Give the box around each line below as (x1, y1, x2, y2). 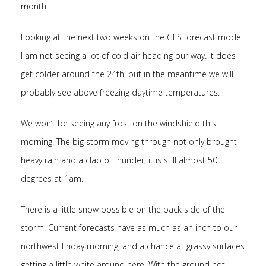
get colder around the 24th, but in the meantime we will (21, 68, 233, 80)
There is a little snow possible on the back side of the (21, 204, 225, 215)
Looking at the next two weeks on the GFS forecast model (21, 31, 243, 43)
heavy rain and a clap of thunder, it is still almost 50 (21, 154, 217, 166)
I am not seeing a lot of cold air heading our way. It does (21, 50, 236, 61)
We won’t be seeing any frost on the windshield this (21, 118, 216, 129)
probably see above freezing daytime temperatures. (21, 87, 220, 98)
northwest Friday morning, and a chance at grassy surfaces (21, 240, 245, 252)
